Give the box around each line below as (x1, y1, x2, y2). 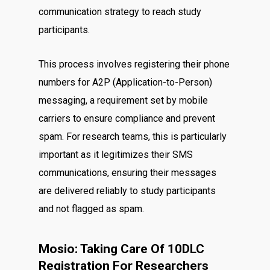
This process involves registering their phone (39, 58, 230, 70)
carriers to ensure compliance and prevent (39, 113, 216, 124)
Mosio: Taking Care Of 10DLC (39, 242, 205, 256)
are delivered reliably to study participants (39, 185, 216, 196)
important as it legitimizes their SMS (39, 149, 193, 160)
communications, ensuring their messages (39, 167, 217, 178)
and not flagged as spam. (39, 203, 145, 215)
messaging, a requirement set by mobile (39, 95, 209, 106)
